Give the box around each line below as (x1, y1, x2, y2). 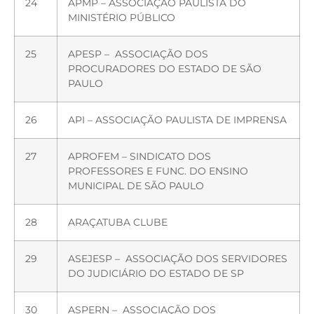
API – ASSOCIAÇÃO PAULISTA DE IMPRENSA (68, 113, 287, 126)
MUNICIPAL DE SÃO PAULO (68, 179, 204, 192)
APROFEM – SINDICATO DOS (68, 149, 211, 163)
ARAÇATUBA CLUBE (68, 215, 168, 228)
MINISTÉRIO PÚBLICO (68, 11, 175, 24)
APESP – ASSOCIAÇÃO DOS (68, 47, 208, 60)
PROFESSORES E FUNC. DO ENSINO (68, 164, 248, 177)
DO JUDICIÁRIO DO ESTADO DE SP (68, 266, 244, 280)
